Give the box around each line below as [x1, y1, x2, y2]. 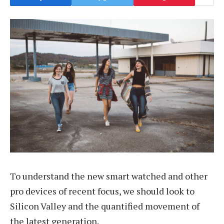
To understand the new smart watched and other [10, 169, 207, 182]
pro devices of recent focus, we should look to [10, 184, 194, 197]
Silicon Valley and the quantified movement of [10, 199, 199, 212]
